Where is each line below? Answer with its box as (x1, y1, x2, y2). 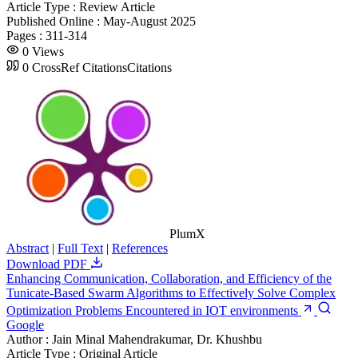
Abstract (6, 241, 49, 255)
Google (6, 317, 44, 332)
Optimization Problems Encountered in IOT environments (6, 303, 301, 317)
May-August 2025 (103, 14, 196, 28)
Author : (6, 332, 52, 346)
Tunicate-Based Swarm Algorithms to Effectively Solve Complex (6, 285, 336, 300)
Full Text (58, 241, 103, 255)
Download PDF (6, 257, 90, 271)
